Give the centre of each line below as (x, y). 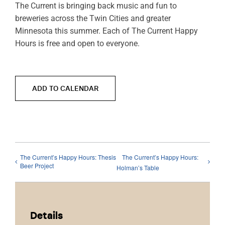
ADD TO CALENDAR (65, 88)
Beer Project (37, 165)
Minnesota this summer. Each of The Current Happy (106, 31)
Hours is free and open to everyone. (77, 43)
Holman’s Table (138, 167)
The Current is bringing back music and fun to (96, 6)
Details (46, 215)
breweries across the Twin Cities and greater (93, 18)
